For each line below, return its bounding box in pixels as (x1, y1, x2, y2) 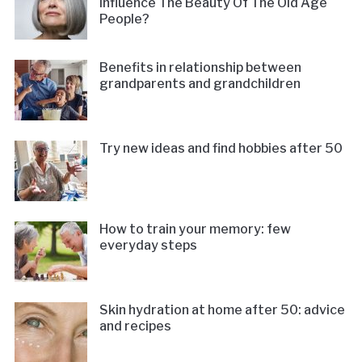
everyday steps (99, 237, 197, 253)
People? (99, 11, 149, 27)
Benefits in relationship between (99, 59, 301, 75)
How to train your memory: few (99, 221, 291, 237)
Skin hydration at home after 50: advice (99, 301, 345, 318)
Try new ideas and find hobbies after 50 (99, 140, 343, 156)
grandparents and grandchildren (99, 75, 301, 91)
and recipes (99, 318, 171, 334)
